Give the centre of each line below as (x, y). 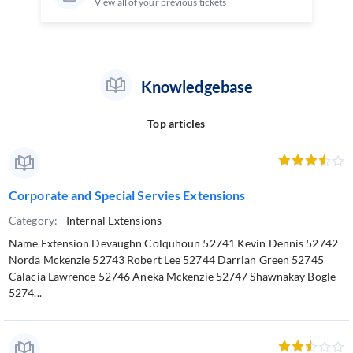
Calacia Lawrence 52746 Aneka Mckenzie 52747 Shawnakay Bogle (172, 276)
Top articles (176, 123)
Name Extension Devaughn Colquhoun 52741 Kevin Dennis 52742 (173, 243)
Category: (33, 220)
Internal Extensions (114, 220)
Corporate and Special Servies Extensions (127, 195)
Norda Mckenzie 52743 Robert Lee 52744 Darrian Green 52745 (166, 260)
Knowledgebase (197, 87)
